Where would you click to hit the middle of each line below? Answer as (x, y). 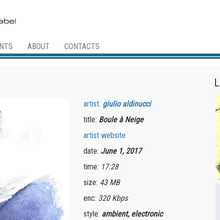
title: (91, 120)
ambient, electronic (132, 214)
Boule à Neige (121, 120)
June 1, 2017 (121, 151)
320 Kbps (113, 198)
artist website (105, 136)
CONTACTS (82, 46)
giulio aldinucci (127, 104)
